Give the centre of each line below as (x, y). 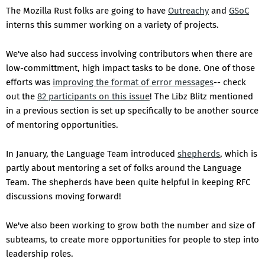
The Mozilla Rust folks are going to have (87, 11)
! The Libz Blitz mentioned (201, 97)
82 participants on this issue (93, 97)
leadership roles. (40, 254)
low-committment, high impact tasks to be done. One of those (130, 68)
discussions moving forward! (64, 197)
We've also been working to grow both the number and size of (130, 226)
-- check (230, 83)
